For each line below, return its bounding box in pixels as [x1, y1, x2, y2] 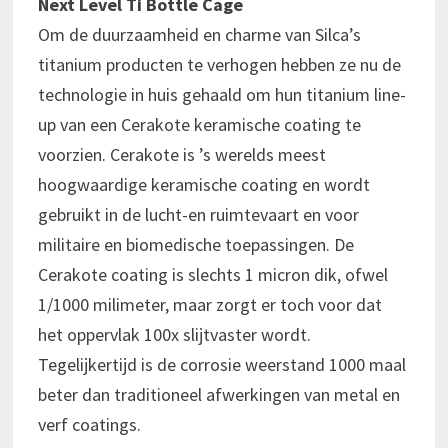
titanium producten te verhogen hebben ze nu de [37, 52, 401, 76]
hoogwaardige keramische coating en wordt [37, 172, 370, 196]
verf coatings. [37, 412, 141, 436]
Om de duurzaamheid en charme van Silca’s [37, 22, 361, 46]
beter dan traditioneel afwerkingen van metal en [37, 382, 400, 406]
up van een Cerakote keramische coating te [37, 112, 361, 136]
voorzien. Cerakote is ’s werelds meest [37, 142, 326, 166]
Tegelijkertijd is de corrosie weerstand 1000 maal [37, 352, 406, 376]
